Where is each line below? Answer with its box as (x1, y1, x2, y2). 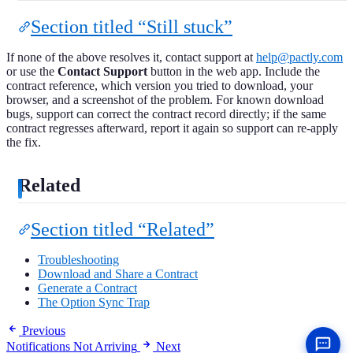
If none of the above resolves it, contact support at (6, 50, 256, 65)
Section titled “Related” (31, 219, 214, 240)
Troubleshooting (38, 253, 119, 266)
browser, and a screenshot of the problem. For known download (6, 93, 324, 107)
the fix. (6, 136, 41, 150)
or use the (6, 65, 58, 79)
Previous (22, 324, 65, 337)
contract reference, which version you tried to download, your (6, 79, 313, 93)
